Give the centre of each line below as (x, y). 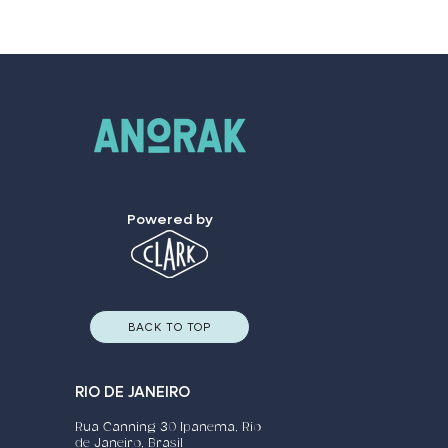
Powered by (170, 219)
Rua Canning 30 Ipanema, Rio (168, 427)
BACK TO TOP (169, 327)
